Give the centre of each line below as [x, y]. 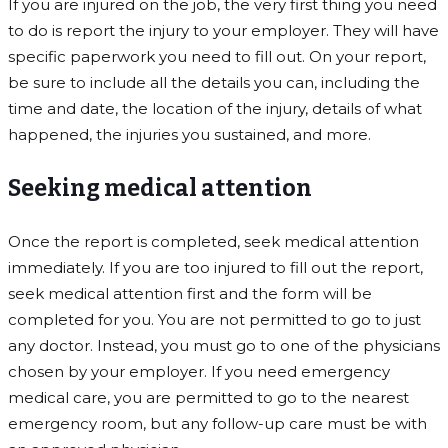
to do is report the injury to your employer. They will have [223, 31]
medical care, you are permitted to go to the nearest [208, 398]
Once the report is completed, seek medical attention [213, 242]
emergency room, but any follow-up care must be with [217, 424]
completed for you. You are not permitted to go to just [214, 320]
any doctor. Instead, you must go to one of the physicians [224, 346]
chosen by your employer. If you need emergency [199, 372]
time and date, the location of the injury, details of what [215, 109]
